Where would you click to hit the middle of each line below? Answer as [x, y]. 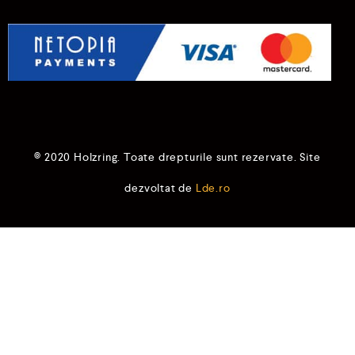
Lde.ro [213, 187]
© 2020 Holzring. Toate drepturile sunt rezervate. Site [177, 157]
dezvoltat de [160, 187]
